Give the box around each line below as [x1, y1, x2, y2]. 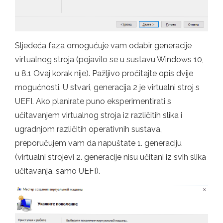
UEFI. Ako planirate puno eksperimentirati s [15, 97, 171, 107]
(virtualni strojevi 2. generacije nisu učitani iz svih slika [15, 152, 206, 162]
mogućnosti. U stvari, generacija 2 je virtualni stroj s [15, 83, 200, 93]
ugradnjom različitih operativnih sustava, [15, 124, 162, 134]
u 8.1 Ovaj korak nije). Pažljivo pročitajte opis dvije [15, 69, 193, 79]
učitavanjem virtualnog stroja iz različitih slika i [15, 111, 182, 120]
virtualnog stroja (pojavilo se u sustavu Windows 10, [15, 55, 204, 65]
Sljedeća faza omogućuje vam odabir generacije [15, 41, 192, 51]
